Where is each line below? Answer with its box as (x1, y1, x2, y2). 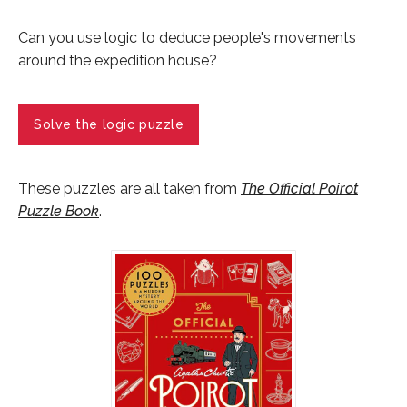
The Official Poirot (241, 180, 358, 198)
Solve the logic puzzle (34, 117, 184, 133)
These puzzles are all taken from (18, 180, 241, 198)
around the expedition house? (18, 52, 217, 70)
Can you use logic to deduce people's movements (18, 29, 356, 47)
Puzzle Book (18, 203, 99, 221)
